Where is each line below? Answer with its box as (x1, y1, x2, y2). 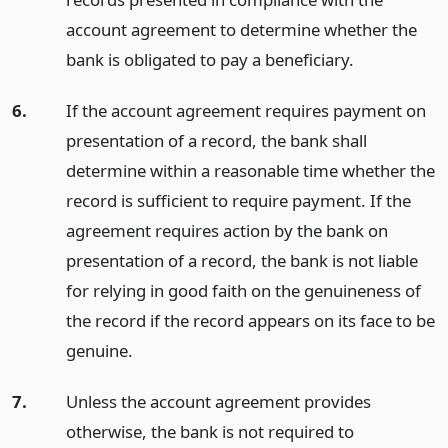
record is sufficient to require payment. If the (65, 188, 411, 212)
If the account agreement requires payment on (65, 98, 426, 122)
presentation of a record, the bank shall (65, 128, 367, 152)
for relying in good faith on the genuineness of (65, 278, 421, 302)
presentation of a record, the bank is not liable (65, 248, 418, 272)
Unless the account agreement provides (65, 389, 371, 413)
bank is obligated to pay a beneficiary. (65, 48, 354, 72)
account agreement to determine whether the (65, 18, 417, 42)
